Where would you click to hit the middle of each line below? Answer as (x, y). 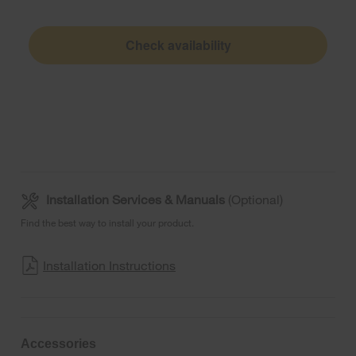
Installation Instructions (109, 265)
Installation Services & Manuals (135, 199)
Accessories (58, 343)
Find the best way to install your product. (107, 222)
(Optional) (254, 199)
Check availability (178, 44)
